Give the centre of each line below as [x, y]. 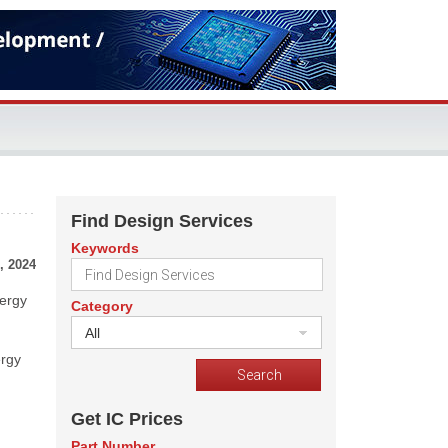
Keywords [105, 248]
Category [102, 306]
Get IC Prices [127, 419]
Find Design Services [162, 221]
